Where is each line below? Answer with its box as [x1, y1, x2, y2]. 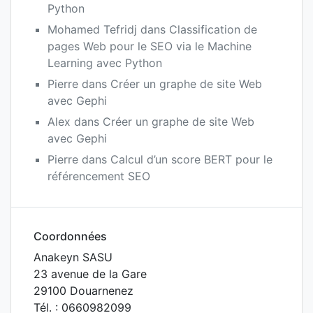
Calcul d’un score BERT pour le [110, 152, 272, 166]
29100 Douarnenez [34, 283, 133, 298]
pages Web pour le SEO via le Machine [48, 38, 252, 53]
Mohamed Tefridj [48, 22, 137, 36]
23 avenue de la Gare [34, 266, 147, 281]
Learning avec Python [48, 55, 162, 70]
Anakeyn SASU [34, 249, 112, 264]
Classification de [169, 22, 257, 36]
